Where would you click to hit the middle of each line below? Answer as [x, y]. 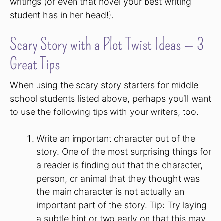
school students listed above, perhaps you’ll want [110, 98]
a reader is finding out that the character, [120, 165]
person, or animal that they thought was [118, 178]
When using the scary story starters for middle [104, 85]
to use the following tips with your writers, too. [104, 111]
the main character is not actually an [110, 191]
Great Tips [35, 63]
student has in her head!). [62, 15]
